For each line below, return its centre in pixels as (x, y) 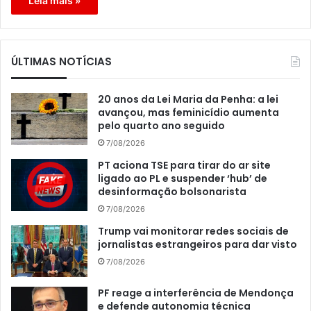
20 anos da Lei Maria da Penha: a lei (188, 99)
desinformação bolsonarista (172, 191)
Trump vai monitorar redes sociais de (193, 231)
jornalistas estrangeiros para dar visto (197, 244)
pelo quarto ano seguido (161, 125)
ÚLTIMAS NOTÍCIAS (61, 61)
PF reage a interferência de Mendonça (196, 293)
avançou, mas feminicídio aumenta (188, 112)
